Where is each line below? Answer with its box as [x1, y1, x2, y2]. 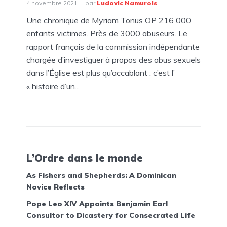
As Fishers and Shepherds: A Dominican [26, 171, 176, 180]
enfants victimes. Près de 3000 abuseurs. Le [26, 28, 187, 39]
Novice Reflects [26, 182, 85, 192]
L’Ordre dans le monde [26, 151, 143, 164]
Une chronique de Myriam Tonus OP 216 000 [26, 15, 191, 26]
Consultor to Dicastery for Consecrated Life [26, 211, 195, 220]
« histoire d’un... [26, 81, 80, 92]
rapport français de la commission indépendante [26, 42, 200, 52]
